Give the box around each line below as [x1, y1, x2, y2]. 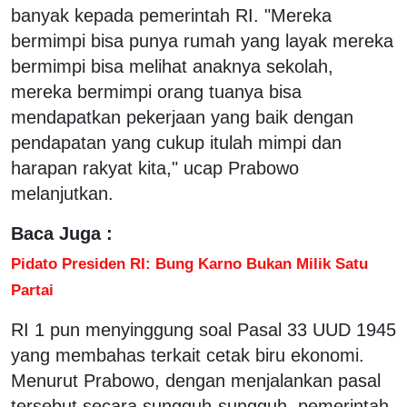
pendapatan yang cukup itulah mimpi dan [11, 132, 342, 153]
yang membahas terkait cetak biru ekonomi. [11, 344, 364, 365]
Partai [11, 280, 54, 299]
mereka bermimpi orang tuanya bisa [11, 81, 302, 102]
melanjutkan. [11, 183, 114, 203]
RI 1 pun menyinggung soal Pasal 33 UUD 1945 [11, 319, 396, 340]
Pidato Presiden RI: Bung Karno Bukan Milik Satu [11, 253, 368, 273]
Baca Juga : [11, 223, 113, 243]
